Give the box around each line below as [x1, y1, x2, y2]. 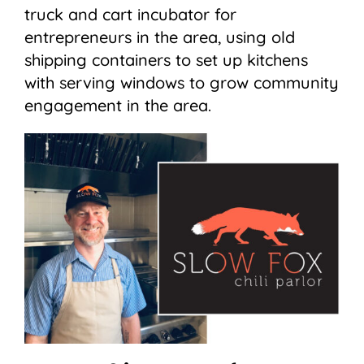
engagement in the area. [24, 95, 211, 116]
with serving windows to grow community [24, 72, 339, 93]
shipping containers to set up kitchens [24, 50, 308, 71]
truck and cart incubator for [24, 4, 236, 25]
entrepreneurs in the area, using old [24, 27, 295, 48]
